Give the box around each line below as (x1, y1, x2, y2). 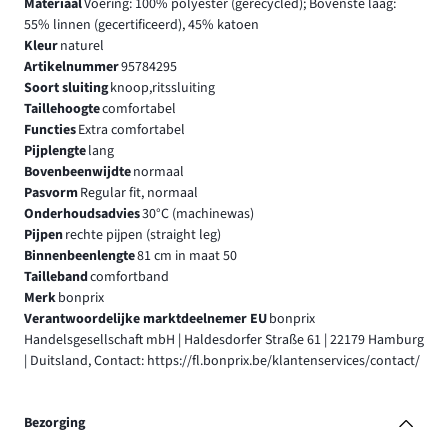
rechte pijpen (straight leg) (64, 224, 221, 245)
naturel (59, 35, 104, 56)
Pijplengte (24, 140, 86, 161)
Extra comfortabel (77, 119, 185, 140)
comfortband (89, 266, 169, 287)
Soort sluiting (24, 77, 108, 98)
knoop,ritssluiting (109, 77, 215, 98)
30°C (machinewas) (141, 203, 254, 224)
